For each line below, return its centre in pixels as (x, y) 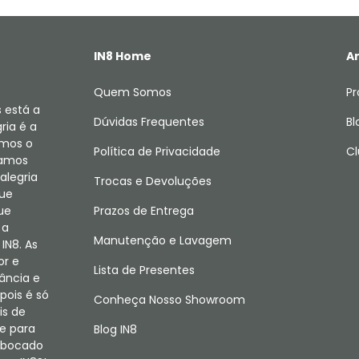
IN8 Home (123, 56)
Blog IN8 (116, 329)
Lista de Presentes (145, 270)
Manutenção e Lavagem (163, 240)
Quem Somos (133, 92)
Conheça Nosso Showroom (170, 300)
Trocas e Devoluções (153, 181)
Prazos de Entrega (144, 211)
